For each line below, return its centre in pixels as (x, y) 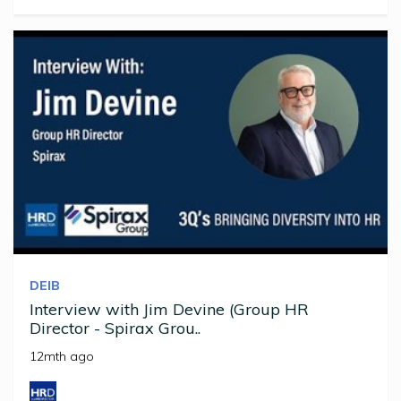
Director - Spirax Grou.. (115, 328)
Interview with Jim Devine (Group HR (169, 310)
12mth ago (62, 357)
